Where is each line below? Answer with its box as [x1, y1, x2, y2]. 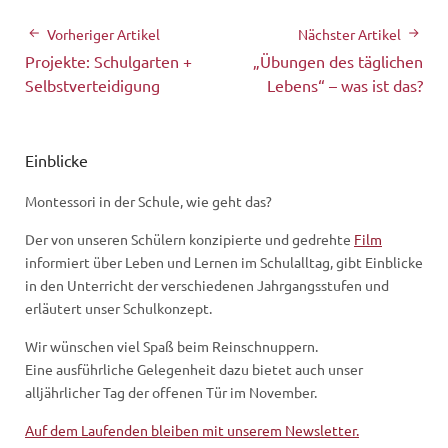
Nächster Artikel [298, 24, 401, 43]
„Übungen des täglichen [253, 50, 423, 71]
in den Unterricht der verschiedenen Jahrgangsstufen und [25, 275, 389, 294]
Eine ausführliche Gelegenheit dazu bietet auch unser [25, 359, 363, 378]
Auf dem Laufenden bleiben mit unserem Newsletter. [25, 420, 359, 439]
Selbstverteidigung [25, 74, 160, 95]
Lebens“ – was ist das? [267, 74, 423, 95]
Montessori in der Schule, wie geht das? [25, 191, 272, 210]
